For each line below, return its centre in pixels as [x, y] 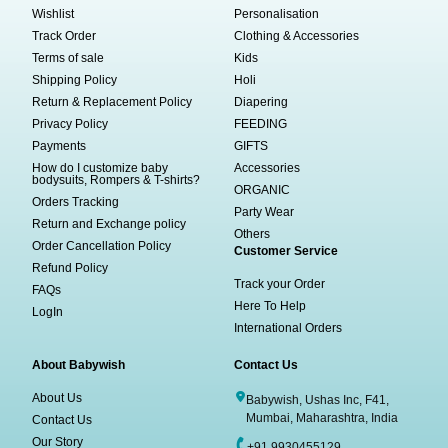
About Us [57, 398]
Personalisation [276, 14]
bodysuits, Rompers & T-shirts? [116, 180]
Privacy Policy [70, 124]
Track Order [64, 36]
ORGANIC [262, 190]
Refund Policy [70, 268]
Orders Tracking [76, 202]
